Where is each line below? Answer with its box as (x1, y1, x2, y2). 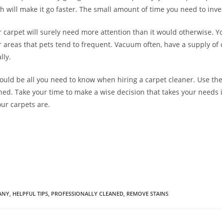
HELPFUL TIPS (12, 190, 48, 197)
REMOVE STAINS (126, 190, 168, 197)
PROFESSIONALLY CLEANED (51, 190, 123, 197)
